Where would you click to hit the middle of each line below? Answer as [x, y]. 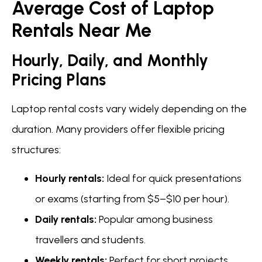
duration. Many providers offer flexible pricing [118, 130]
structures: [36, 150]
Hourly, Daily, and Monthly [110, 61]
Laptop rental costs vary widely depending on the [129, 109]
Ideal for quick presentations [173, 179]
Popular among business [155, 220]
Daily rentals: [66, 220]
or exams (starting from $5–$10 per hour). [132, 199]
